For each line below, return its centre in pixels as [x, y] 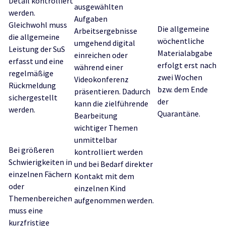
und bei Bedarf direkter [114, 164]
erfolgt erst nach [187, 65]
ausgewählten [99, 7]
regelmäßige [31, 73]
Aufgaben [91, 19]
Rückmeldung [32, 85]
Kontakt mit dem [104, 176]
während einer [99, 67]
